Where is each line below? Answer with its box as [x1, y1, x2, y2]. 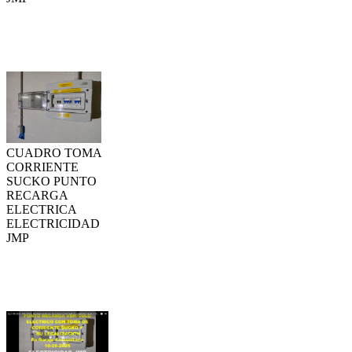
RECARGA [6, 188, 68, 202]
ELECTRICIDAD [6, 216, 100, 230]
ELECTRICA [6, 202, 76, 216]
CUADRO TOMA [6, 145, 101, 159]
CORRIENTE [6, 159, 79, 174]
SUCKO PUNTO [6, 174, 97, 188]
